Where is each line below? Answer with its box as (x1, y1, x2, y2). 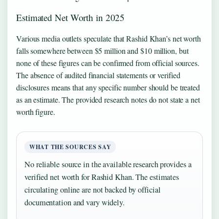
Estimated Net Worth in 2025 (16, 11, 125, 24)
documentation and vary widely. (24, 197, 125, 208)
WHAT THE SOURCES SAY (29, 143, 111, 152)
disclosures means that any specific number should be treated (16, 82, 200, 93)
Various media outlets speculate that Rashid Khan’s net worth (16, 33, 201, 44)
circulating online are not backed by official (24, 184, 161, 196)
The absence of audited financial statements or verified (16, 70, 180, 81)
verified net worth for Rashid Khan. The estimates (24, 172, 179, 183)
